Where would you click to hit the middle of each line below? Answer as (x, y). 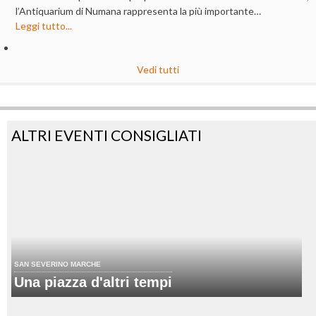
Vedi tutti (158, 69)
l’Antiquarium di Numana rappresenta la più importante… (139, 11)
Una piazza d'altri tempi (93, 282)
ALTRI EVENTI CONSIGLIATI (107, 135)
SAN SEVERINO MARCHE (57, 265)
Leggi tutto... (44, 25)
